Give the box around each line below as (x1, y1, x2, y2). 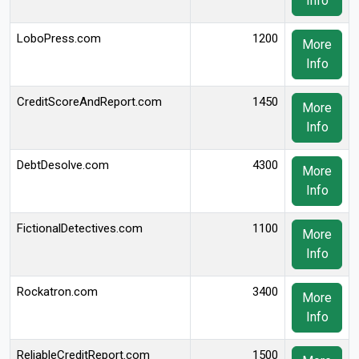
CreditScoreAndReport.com (17, 95, 162, 109)
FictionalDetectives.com (17, 221, 143, 236)
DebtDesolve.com (17, 158, 109, 172)
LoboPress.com (17, 31, 101, 46)
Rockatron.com (17, 284, 98, 299)
